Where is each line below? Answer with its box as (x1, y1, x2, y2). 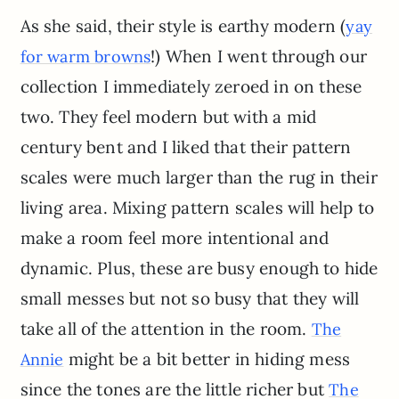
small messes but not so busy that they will (20, 287, 360, 309)
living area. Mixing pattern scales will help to (20, 196, 375, 218)
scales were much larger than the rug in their (20, 166, 378, 188)
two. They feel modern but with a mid (20, 105, 317, 127)
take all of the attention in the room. (20, 317, 312, 339)
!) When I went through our (151, 45, 367, 67)
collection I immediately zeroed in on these (20, 75, 362, 97)
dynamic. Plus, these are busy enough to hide (20, 256, 379, 279)
